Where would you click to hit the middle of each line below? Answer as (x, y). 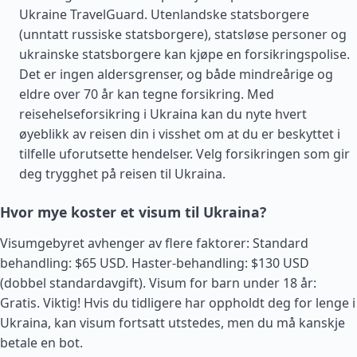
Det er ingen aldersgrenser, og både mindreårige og (176, 74)
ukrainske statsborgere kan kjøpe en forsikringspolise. (184, 54)
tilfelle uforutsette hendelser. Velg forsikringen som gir (184, 154)
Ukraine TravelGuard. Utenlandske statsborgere (164, 14)
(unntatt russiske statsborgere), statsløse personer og (183, 34)
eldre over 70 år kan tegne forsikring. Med (147, 94)
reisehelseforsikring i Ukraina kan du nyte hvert (163, 114)
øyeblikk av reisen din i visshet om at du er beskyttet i (180, 134)
